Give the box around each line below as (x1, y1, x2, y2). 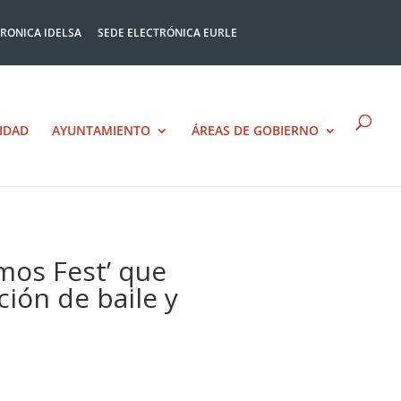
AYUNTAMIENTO (52, 122, 150, 139)
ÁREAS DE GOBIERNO (192, 122, 319, 139)
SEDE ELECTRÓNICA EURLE (98, 25, 237, 40)
